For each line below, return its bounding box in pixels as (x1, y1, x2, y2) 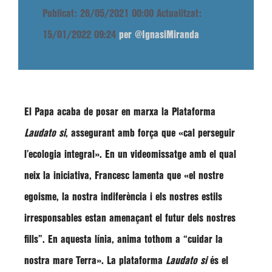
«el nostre (184, 171, 223, 180)
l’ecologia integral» (24, 150, 100, 159)
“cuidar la (183, 235, 223, 244)
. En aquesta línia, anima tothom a (42, 235, 183, 244)
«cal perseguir (175, 129, 235, 138)
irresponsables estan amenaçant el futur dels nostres (24, 214, 236, 223)
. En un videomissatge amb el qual (100, 150, 236, 159)
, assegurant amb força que (66, 129, 175, 138)
